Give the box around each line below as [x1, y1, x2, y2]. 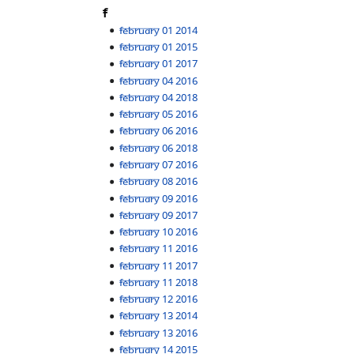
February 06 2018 [119, 140, 198, 155]
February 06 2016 [119, 123, 198, 138]
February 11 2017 [119, 258, 198, 273]
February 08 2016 [119, 174, 198, 189]
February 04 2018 [119, 89, 198, 104]
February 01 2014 [119, 22, 198, 37]
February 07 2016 [119, 156, 198, 171]
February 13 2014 [119, 308, 198, 323]
